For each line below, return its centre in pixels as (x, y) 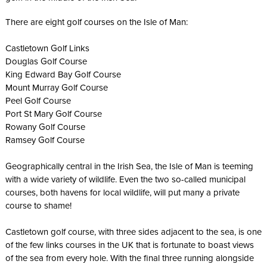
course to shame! (38, 206)
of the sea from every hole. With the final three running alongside (129, 258)
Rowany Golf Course (45, 127)
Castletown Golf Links (47, 49)
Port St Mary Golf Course (53, 114)
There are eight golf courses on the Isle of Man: (96, 22)
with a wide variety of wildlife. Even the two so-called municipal (125, 180)
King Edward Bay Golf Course (63, 75)
